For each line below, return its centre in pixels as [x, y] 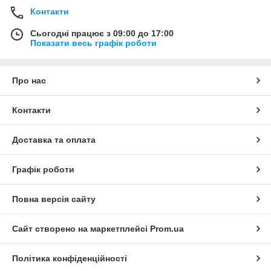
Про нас [29, 80]
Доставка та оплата [54, 140]
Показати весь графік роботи [93, 43]
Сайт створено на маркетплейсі [81, 229]
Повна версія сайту [54, 199]
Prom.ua [167, 229]
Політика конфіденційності [70, 258]
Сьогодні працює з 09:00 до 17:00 [102, 33]
